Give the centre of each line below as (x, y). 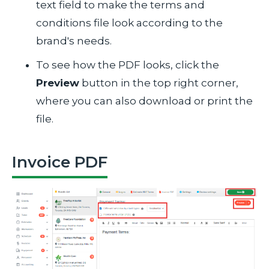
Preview (58, 83)
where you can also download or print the (144, 101)
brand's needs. (74, 41)
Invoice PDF (60, 162)
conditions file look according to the (129, 23)
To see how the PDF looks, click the (128, 65)
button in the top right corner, (159, 83)
